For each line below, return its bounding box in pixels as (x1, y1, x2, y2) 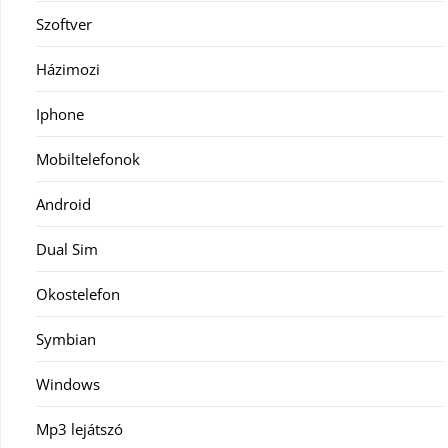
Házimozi (36, 58, 100, 79)
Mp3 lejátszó (36, 418, 123, 439)
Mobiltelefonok (36, 148, 140, 169)
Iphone (36, 103, 84, 124)
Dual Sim (36, 238, 98, 259)
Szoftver (36, 13, 92, 34)
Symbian (36, 328, 96, 349)
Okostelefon (36, 283, 120, 304)
